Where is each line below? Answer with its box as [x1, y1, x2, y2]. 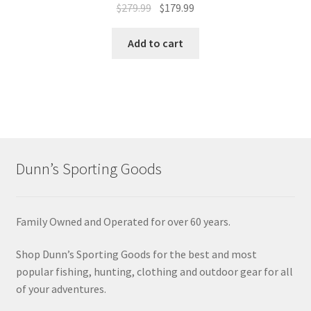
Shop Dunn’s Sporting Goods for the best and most [15, 247, 257, 262]
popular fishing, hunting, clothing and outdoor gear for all [15, 264, 293, 279]
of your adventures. [15, 282, 106, 296]
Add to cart [128, 36, 183, 51]
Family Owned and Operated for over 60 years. [15, 214, 230, 228]
